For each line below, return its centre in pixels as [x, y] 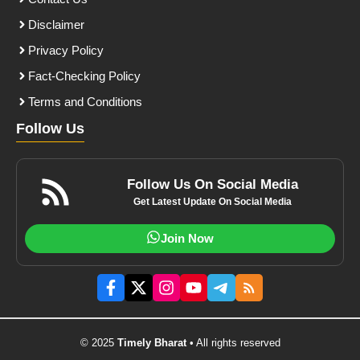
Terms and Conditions [85, 101]
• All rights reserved [233, 342]
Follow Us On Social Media [213, 184]
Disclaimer [56, 24]
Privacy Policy [66, 50]
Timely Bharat [151, 342]
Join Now [187, 238]
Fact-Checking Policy [84, 76]
